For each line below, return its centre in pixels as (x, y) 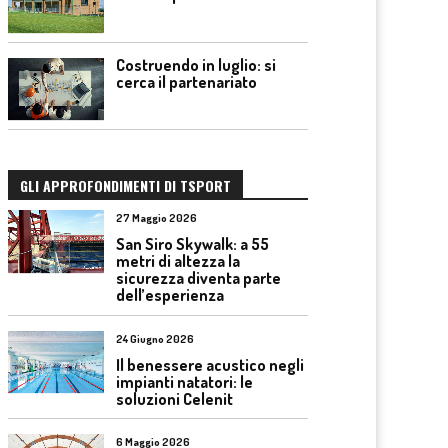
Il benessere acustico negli (210, 364)
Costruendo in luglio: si (196, 64)
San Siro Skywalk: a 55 (192, 244)
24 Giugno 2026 (155, 338)
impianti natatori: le (184, 381)
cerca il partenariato (186, 81)
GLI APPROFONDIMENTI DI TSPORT (125, 185)
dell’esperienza (170, 295)
